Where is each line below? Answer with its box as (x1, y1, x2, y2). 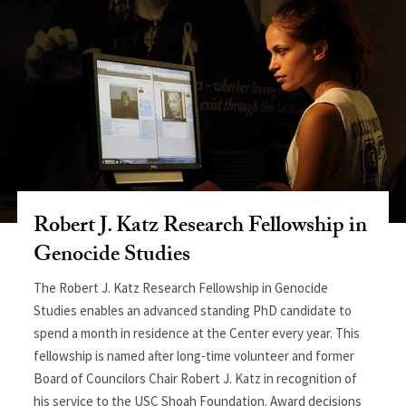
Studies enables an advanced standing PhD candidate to (34, 301, 353, 319)
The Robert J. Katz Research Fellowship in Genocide (34, 278, 329, 296)
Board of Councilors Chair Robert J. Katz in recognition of (34, 369, 358, 387)
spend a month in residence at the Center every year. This (34, 324, 361, 342)
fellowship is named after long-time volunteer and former (34, 346, 355, 364)
